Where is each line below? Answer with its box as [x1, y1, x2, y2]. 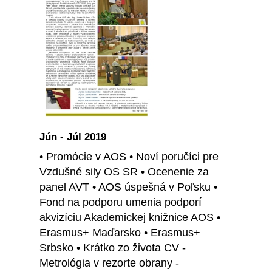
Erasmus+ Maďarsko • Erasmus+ [39, 226, 200, 239]
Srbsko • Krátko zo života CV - [39, 242, 186, 254]
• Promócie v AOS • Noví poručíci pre [39, 151, 219, 163]
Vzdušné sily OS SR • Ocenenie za [39, 166, 209, 178]
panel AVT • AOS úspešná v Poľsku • [39, 181, 217, 194]
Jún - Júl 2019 [39, 131, 106, 143]
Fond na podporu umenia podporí [39, 196, 202, 209]
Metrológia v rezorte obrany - [39, 257, 179, 270]
